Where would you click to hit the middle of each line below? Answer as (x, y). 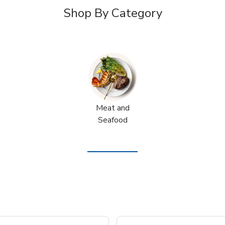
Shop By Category (113, 13)
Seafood (113, 120)
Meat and (113, 108)
